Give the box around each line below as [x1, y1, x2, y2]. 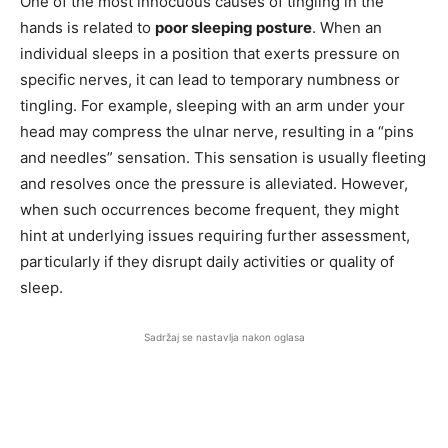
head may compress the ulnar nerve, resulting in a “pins [20, 121, 414, 141]
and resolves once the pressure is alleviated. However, [20, 173, 408, 193]
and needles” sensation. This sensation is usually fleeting [20, 147, 426, 167]
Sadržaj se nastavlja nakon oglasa [143, 330, 305, 343]
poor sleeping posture [155, 17, 312, 37]
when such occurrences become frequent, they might [20, 199, 399, 219]
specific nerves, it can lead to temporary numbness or [20, 69, 400, 89]
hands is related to [20, 17, 155, 37]
